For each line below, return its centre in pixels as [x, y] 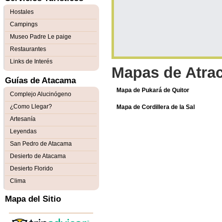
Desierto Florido [31, 168]
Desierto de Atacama [38, 156]
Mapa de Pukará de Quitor [153, 90]
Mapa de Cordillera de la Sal [156, 107]
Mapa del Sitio [33, 199]
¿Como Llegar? [31, 107]
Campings [24, 24]
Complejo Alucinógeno [41, 94]
